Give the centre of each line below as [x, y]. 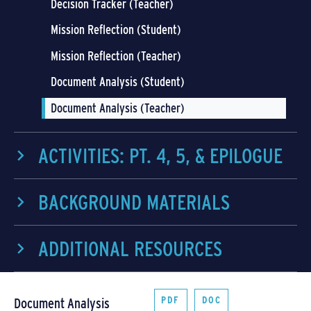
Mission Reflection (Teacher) [116, 56]
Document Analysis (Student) [118, 82]
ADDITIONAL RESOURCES [131, 248]
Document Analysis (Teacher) [118, 108]
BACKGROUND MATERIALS [134, 202]
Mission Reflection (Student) [116, 30]
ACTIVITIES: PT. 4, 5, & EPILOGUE [161, 155]
